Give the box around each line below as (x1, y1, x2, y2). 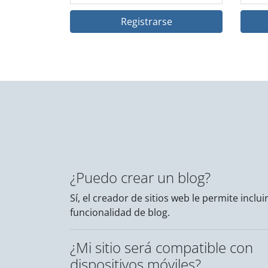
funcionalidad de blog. (70, 206, 170, 220)
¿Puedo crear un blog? (70, 167, 211, 188)
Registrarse (120, 15, 172, 29)
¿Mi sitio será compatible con (70, 237, 253, 258)
